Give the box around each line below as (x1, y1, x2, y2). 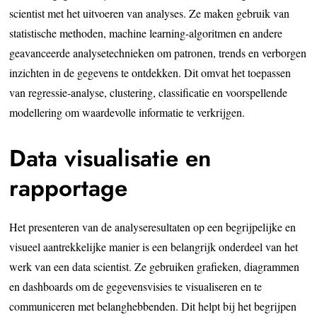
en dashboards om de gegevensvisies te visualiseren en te (9, 278, 263, 294)
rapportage (9, 171, 128, 204)
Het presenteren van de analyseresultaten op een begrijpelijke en (9, 219, 296, 234)
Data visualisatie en (9, 141, 212, 175)
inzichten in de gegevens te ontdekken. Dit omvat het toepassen (9, 64, 292, 80)
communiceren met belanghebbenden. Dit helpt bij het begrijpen (9, 298, 297, 313)
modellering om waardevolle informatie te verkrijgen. (9, 104, 246, 120)
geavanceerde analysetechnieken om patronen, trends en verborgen (9, 45, 307, 60)
